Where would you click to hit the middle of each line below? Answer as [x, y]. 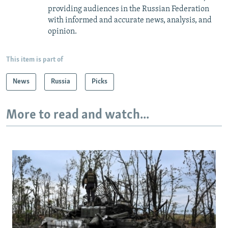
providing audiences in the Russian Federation [129, 9]
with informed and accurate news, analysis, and [130, 20]
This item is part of [35, 60]
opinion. [62, 31]
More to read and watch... [78, 115]
